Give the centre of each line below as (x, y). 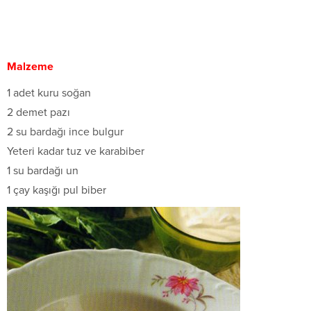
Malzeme (30, 67)
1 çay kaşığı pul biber (57, 191)
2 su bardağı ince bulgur (65, 132)
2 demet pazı (39, 113)
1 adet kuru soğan (49, 93)
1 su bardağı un (43, 171)
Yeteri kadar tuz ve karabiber (76, 152)
